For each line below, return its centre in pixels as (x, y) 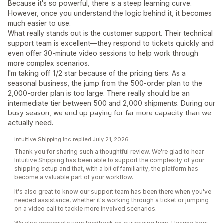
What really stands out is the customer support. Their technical (110, 33)
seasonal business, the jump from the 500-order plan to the (105, 83)
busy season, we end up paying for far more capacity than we (110, 113)
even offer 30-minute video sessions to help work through (103, 53)
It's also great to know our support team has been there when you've (113, 192)
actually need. (31, 123)
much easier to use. (39, 23)
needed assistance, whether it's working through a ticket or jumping (111, 200)
